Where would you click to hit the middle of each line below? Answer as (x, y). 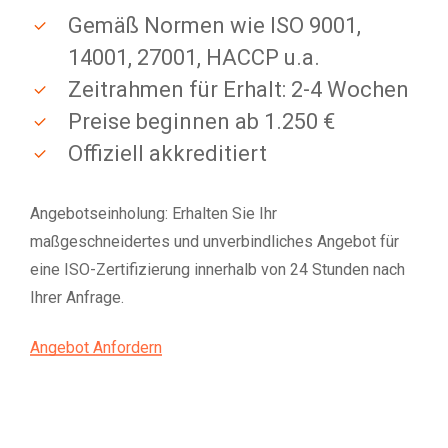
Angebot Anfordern (96, 348)
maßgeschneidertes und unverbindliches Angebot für (215, 242)
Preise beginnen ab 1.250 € (202, 122)
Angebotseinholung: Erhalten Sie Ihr (154, 214)
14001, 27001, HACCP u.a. (194, 58)
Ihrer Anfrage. (77, 298)
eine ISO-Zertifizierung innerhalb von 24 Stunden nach (218, 270)
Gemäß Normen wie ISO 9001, (215, 26)
